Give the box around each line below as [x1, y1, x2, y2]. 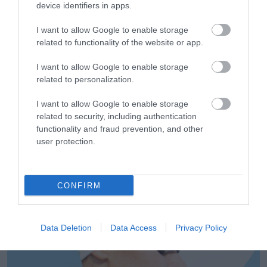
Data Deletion [40, 223, 92, 232]
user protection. [36, 136, 95, 146]
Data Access [110, 223, 157, 232]
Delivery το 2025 [7, 4, 98, 20]
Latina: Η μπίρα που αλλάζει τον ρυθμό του [7, 195, 250, 212]
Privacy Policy [175, 223, 227, 232]
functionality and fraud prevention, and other [36, 124, 203, 133]
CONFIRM [57, 181, 101, 190]
